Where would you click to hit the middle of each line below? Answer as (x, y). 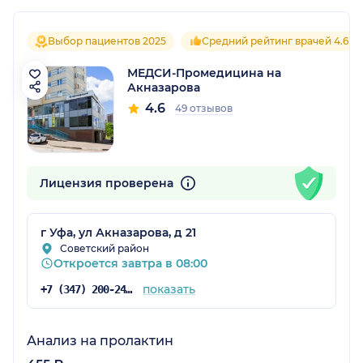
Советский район (105, 249)
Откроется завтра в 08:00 (130, 264)
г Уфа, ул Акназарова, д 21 (118, 233)
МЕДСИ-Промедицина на (204, 73)
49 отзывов (204, 108)
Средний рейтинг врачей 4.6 (275, 41)
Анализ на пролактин (100, 341)
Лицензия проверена (108, 183)
